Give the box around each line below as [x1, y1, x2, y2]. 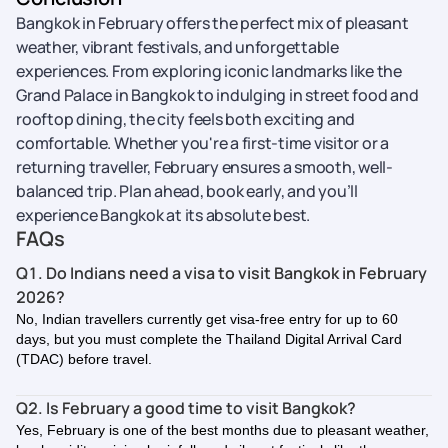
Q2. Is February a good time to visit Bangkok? [16, 397, 356, 419]
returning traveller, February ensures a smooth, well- [16, 156, 393, 178]
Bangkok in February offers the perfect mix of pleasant [16, 12, 409, 34]
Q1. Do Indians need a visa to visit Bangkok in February [16, 262, 427, 284]
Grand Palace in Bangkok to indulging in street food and [16, 84, 419, 106]
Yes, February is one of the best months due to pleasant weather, [16, 422, 429, 438]
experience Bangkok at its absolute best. [16, 204, 310, 226]
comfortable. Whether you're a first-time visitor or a [16, 132, 389, 154]
